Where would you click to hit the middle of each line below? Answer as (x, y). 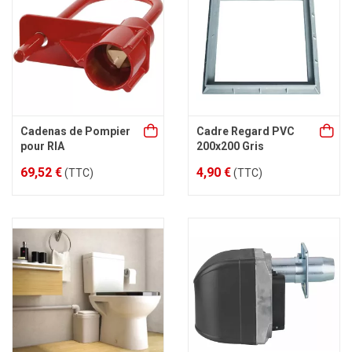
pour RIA (42, 146)
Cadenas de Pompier (75, 131)
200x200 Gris (230, 146)
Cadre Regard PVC (246, 131)
